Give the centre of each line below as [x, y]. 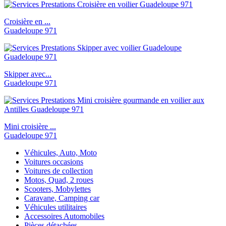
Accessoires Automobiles [64, 216]
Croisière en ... [27, 21]
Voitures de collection [59, 171]
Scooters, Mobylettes [58, 189]
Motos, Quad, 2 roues [59, 180]
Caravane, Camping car [62, 198]
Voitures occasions [54, 161]
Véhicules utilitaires [55, 207]
